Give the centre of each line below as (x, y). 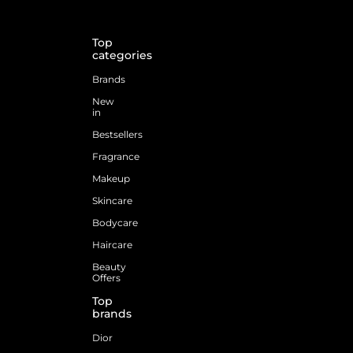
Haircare (112, 244)
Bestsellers (117, 134)
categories (122, 55)
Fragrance (116, 156)
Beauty (109, 266)
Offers (106, 277)
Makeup (111, 178)
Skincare (112, 200)
